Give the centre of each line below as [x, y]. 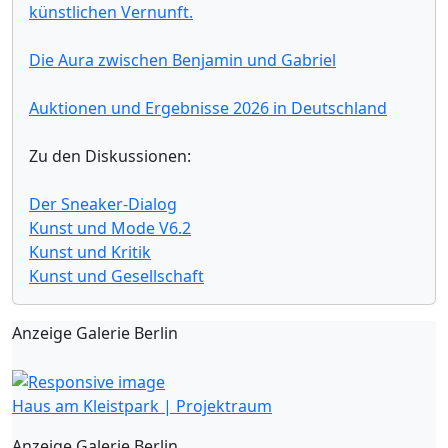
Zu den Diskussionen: [110, 155]
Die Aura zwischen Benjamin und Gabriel [182, 59]
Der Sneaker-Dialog [103, 203]
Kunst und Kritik [90, 251]
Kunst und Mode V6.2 [110, 227]
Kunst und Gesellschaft [116, 275]
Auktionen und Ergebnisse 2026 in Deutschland [208, 107]
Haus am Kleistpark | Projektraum [142, 406]
